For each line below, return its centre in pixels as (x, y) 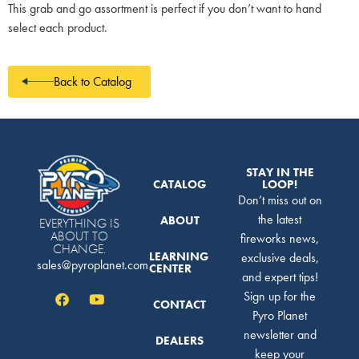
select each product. (58, 28)
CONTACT (179, 305)
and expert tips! (280, 277)
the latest (280, 220)
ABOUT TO (79, 236)
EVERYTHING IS (79, 223)
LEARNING (179, 257)
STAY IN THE (280, 173)
